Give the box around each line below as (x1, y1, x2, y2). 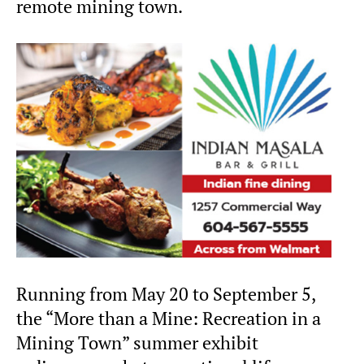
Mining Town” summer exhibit (16, 331, 258, 355)
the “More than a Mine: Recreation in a (16, 307, 321, 331)
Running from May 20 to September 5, (16, 283, 315, 306)
